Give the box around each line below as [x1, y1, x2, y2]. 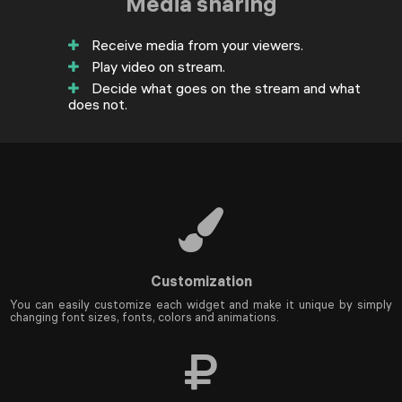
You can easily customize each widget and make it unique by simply [10, 296, 392, 311]
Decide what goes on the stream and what [88, 79, 361, 97]
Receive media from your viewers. [88, 36, 303, 54]
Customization [150, 272, 252, 290]
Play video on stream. [88, 57, 225, 75]
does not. [68, 95, 127, 113]
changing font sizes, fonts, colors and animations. [10, 309, 279, 324]
